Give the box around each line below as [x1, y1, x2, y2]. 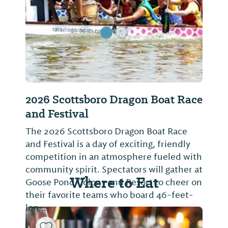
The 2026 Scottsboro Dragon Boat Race [25, 126, 187, 137]
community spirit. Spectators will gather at [25, 164, 203, 176]
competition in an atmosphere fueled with [25, 151, 202, 163]
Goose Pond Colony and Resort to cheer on [25, 177, 202, 188]
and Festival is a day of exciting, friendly [25, 138, 190, 150]
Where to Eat [69, 172, 159, 193]
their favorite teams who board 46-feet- [25, 189, 193, 201]
